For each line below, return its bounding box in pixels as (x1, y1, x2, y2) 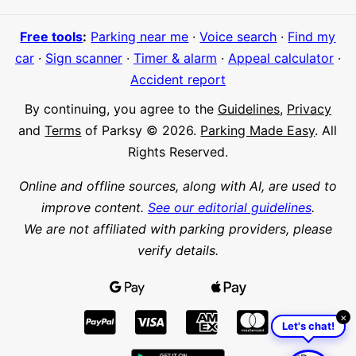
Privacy (286, 100, 331, 117)
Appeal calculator (227, 49, 334, 66)
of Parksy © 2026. (81, 122, 201, 138)
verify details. (137, 242, 219, 258)
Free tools (20, 28, 83, 44)
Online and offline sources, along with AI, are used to (18, 177, 337, 194)
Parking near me (91, 28, 189, 44)
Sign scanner (44, 49, 122, 66)
